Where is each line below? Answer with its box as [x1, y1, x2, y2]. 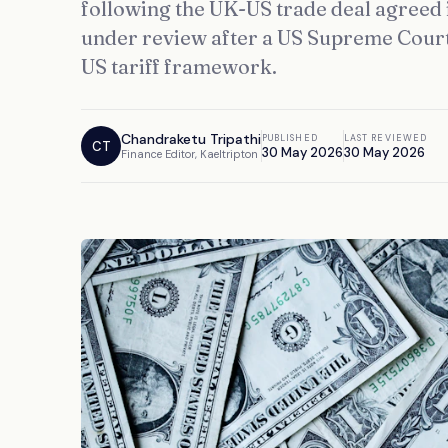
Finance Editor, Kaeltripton [121, 147, 258, 161]
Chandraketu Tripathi [121, 130, 261, 148]
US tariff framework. [81, 54, 277, 79]
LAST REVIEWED [344, 131, 428, 144]
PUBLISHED [262, 131, 318, 144]
